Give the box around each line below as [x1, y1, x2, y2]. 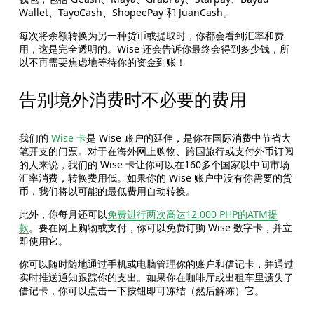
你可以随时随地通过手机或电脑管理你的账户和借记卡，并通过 [18, 257, 294, 271]
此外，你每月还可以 [18, 207, 107, 221]
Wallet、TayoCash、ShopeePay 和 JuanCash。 [18, 6, 233, 20]
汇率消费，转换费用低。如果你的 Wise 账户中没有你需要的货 [18, 171, 292, 185]
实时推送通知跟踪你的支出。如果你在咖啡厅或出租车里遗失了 [18, 271, 294, 285]
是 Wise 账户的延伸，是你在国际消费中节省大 [86, 131, 291, 145]
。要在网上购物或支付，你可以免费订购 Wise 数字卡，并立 [28, 221, 292, 235]
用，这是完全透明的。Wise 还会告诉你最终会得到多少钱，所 [18, 42, 289, 56]
